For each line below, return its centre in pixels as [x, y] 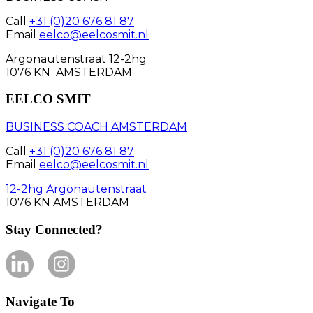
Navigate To [40, 302]
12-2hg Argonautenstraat [76, 189]
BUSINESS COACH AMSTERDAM [96, 127]
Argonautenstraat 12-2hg [76, 59]
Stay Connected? [54, 229]
